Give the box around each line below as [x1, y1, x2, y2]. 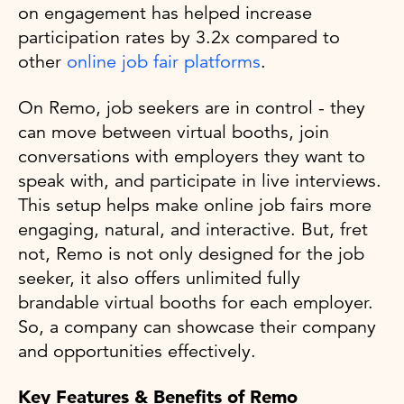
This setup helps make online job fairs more [18, 193, 372, 216]
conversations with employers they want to [18, 144, 365, 168]
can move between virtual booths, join [18, 120, 329, 143]
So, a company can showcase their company [18, 315, 376, 338]
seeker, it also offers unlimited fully [18, 266, 300, 289]
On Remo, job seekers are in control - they [18, 96, 365, 119]
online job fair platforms [67, 50, 261, 73]
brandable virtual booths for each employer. [18, 290, 373, 314]
